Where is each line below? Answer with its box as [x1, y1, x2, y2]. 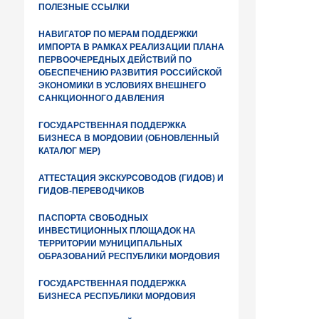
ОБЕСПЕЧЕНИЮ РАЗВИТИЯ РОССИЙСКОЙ [38, 68, 222, 78]
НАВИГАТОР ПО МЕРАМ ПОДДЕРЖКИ [38, 29, 198, 39]
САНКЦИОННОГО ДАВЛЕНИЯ [38, 93, 164, 103]
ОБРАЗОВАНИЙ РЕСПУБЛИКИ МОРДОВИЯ [38, 251, 220, 261]
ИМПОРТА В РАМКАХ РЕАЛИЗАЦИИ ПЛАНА [38, 42, 224, 52]
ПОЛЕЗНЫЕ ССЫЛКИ [38, 2, 130, 12]
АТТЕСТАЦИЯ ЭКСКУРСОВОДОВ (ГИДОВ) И [38, 173, 224, 183]
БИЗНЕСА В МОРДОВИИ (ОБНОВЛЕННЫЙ [38, 133, 219, 143]
